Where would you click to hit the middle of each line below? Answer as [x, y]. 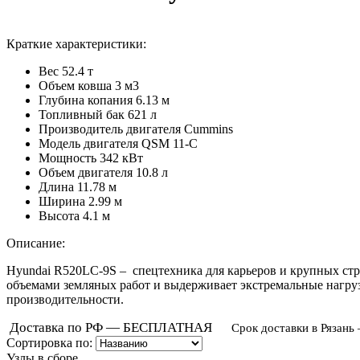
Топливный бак [82, 114]
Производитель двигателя [110, 129]
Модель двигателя [88, 143]
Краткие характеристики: [76, 43]
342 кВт [121, 157]
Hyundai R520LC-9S [61, 270]
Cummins [209, 129]
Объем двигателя [86, 172]
